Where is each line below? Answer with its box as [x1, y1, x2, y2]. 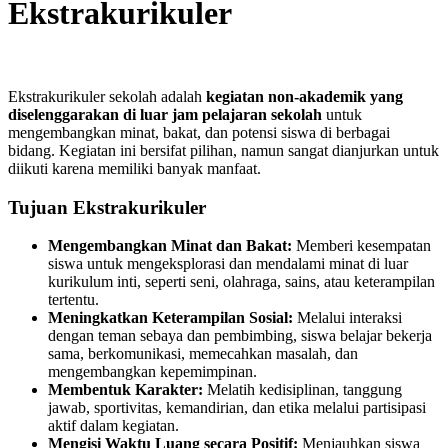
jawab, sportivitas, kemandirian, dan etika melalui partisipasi [48, 399, 426, 417]
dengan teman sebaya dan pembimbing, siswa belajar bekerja [48, 327, 432, 345]
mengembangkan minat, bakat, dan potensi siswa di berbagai [8, 123, 390, 141]
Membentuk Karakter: [48, 381, 203, 399]
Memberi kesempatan [292, 237, 431, 255]
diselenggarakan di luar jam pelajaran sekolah [8, 105, 322, 123]
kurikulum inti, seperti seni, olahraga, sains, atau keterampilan [48, 273, 435, 291]
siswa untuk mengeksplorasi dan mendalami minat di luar [48, 255, 408, 273]
